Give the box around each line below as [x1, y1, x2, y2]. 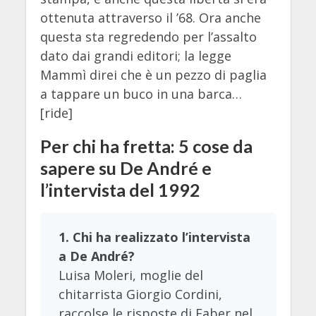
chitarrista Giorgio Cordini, [58, 285, 222, 303]
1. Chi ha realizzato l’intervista [58, 228, 250, 245]
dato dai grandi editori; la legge [39, 47, 231, 64]
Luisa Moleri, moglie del [58, 266, 203, 284]
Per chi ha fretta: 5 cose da [39, 135, 253, 157]
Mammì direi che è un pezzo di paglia [39, 66, 267, 83]
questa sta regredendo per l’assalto [39, 28, 257, 45]
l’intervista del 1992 [39, 178, 200, 200]
